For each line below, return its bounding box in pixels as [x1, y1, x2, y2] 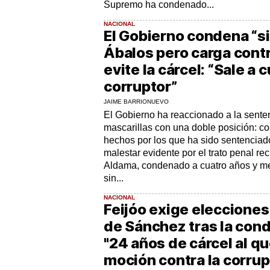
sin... [104, 172, 124, 183]
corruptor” [104, 77, 177, 95]
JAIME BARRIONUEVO [104, 98, 169, 105]
